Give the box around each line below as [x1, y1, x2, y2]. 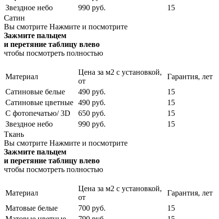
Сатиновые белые [5, 87, 65, 96]
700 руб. [78, 203, 106, 212]
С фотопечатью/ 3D [5, 109, 70, 117]
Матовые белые [5, 203, 58, 212]
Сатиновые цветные [5, 98, 73, 107]
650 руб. [78, 109, 106, 117]
